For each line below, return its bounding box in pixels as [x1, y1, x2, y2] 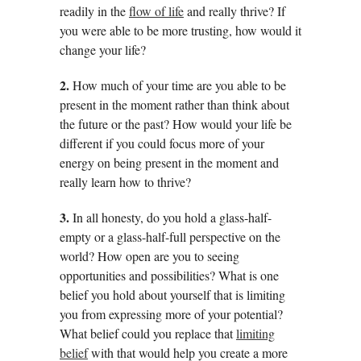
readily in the [60, 2, 129, 19]
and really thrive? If [184, 2, 285, 19]
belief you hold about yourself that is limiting [60, 285, 285, 303]
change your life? [60, 40, 146, 58]
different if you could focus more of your [60, 134, 264, 151]
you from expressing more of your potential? [60, 305, 283, 322]
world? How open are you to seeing [60, 247, 239, 264]
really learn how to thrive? [60, 172, 191, 190]
